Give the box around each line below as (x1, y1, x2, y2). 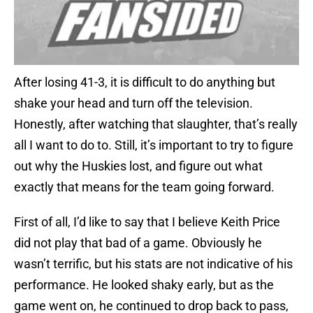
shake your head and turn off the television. (14, 96, 253, 111)
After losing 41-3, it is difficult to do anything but (14, 75, 275, 90)
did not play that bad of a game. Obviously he (14, 235, 262, 251)
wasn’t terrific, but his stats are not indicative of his (14, 256, 293, 272)
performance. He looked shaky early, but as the (14, 277, 274, 293)
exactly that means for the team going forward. (14, 180, 275, 195)
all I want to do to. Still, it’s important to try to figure (14, 138, 293, 153)
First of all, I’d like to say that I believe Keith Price (14, 214, 280, 230)
